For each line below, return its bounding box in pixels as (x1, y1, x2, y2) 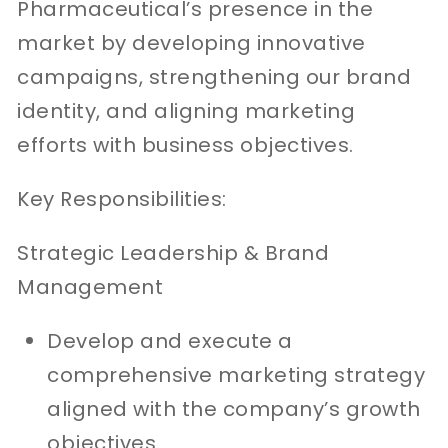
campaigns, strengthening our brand (17, 62, 412, 91)
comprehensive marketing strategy (47, 360, 426, 389)
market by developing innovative (17, 28, 366, 57)
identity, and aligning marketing (17, 96, 356, 125)
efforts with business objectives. (17, 130, 354, 159)
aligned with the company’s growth (47, 394, 421, 423)
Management (17, 272, 164, 301)
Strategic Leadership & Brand (17, 238, 330, 267)
